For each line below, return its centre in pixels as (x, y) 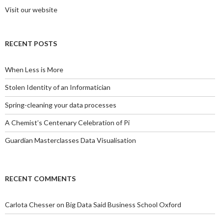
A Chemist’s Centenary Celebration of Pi (67, 122)
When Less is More (34, 69)
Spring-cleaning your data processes (61, 105)
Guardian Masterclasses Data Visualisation (70, 140)
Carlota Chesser (30, 204)
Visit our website (31, 9)
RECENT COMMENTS (40, 178)
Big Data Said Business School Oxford (124, 204)
